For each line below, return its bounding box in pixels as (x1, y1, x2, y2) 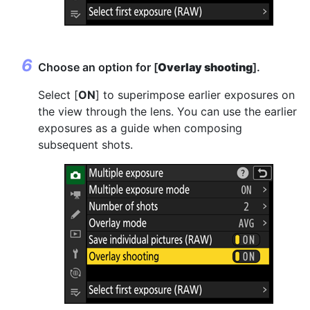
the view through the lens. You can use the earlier (38, 104, 297, 118)
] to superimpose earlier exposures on (95, 88, 295, 102)
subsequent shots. (38, 138, 133, 152)
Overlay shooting (158, 60, 253, 74)
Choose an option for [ (38, 60, 158, 74)
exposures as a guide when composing (38, 121, 242, 135)
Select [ (38, 88, 78, 102)
